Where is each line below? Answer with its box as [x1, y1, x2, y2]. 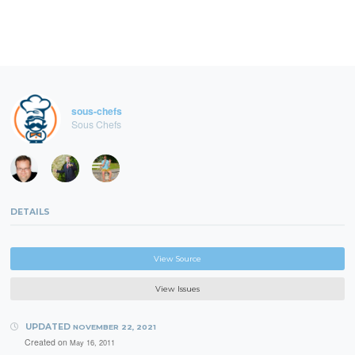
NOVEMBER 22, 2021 [72, 322, 156, 331]
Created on [24, 336, 70, 349]
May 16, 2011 [69, 337, 115, 349]
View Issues [155, 284, 200, 293]
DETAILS [10, 206, 51, 217]
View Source [154, 254, 201, 263]
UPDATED [22, 321, 73, 332]
